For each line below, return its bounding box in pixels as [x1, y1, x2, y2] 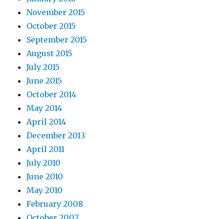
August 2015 [26, 48, 73, 58]
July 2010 [26, 157, 61, 168]
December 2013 [26, 130, 86, 140]
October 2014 [26, 89, 77, 99]
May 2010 [26, 185, 63, 195]
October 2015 [26, 21, 76, 31]
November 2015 [26, 7, 86, 17]
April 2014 [26, 116, 66, 127]
